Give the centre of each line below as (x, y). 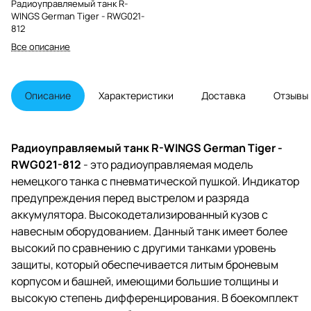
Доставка (224, 95)
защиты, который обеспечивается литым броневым (145, 264)
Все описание (41, 46)
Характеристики (136, 95)
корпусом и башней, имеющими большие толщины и (145, 281)
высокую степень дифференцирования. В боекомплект (155, 297)
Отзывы (291, 95)
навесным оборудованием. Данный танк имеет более (149, 231)
